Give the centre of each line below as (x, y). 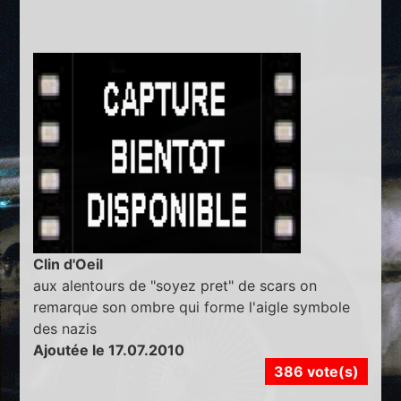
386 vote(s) (316, 372)
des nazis (65, 329)
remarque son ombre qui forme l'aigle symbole (192, 307)
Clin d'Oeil (68, 264)
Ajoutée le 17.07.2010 (109, 350)
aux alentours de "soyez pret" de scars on (175, 286)
